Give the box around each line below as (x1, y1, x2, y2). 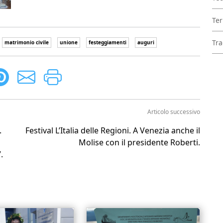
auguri (137, 38, 154, 46)
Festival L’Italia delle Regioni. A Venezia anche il (25, 124, 200, 136)
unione (60, 38, 78, 46)
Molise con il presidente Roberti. (79, 136, 200, 148)
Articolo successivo (147, 107, 200, 116)
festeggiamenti (89, 38, 126, 46)
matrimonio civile (4, 38, 49, 46)
